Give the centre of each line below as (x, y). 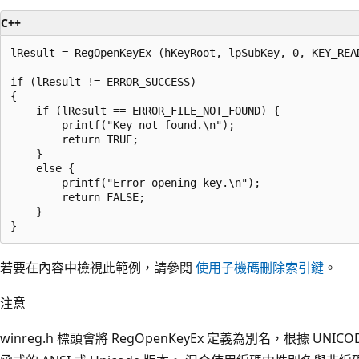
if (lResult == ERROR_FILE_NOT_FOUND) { (145, 110)
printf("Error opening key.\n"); (135, 182)
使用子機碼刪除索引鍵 (260, 267)
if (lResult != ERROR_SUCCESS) (107, 81)
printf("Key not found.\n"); (123, 125)
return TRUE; (75, 139)
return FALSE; (78, 197)
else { (42, 168)
